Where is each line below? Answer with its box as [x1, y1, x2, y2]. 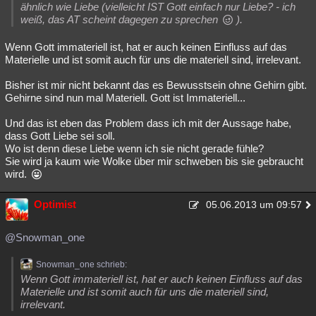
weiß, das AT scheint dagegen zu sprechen [20, 13, 221, 25]
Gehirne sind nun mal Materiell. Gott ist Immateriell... [5, 92, 245, 104]
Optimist [34, 198, 76, 210]
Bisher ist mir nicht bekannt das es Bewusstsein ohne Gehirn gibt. [5, 79, 307, 91]
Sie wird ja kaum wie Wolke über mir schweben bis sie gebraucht [5, 155, 303, 167]
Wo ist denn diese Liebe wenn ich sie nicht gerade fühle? [5, 142, 264, 154]
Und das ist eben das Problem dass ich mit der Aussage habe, [5, 117, 291, 129]
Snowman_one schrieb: [36, 260, 127, 269]
